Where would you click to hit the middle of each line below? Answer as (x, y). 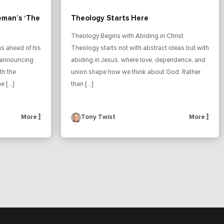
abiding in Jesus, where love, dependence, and (138, 60)
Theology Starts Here (110, 18)
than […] (82, 84)
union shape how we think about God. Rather (136, 72)
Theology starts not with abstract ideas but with (140, 48)
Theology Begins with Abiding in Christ (127, 36)
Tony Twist (98, 117)
